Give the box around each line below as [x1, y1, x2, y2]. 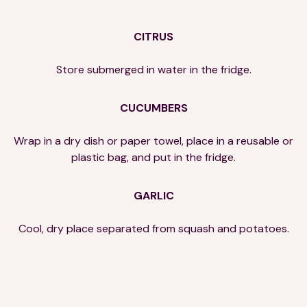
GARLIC [133, 188, 174, 203]
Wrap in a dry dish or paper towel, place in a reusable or [14, 133, 293, 148]
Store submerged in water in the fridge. [56, 62, 251, 77]
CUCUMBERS [119, 100, 188, 115]
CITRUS [134, 29, 173, 44]
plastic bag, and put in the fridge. [71, 149, 236, 164]
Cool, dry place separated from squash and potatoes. [18, 221, 289, 236]
